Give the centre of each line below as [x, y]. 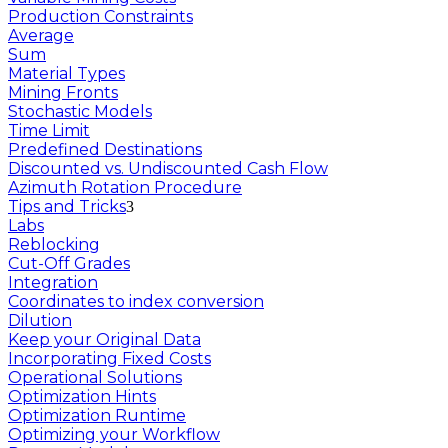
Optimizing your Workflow [114, 435]
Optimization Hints [82, 397]
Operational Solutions [95, 378]
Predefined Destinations [105, 150]
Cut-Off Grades [69, 264]
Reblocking [54, 245]
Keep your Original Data [104, 340]
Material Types [66, 74]
